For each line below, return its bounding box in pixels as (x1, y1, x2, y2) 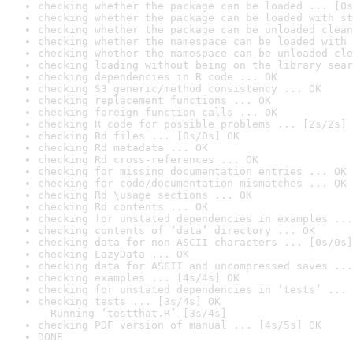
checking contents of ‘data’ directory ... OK (38, 225, 315, 236)
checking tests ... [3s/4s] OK (38, 295, 221, 307)
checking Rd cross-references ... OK (38, 154, 258, 165)
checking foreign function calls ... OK (38, 106, 277, 118)
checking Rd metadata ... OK (38, 142, 208, 154)
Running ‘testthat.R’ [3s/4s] (38, 307, 227, 319)
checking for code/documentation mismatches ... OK (38, 177, 347, 189)
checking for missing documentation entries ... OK (38, 165, 347, 177)
